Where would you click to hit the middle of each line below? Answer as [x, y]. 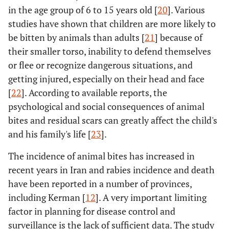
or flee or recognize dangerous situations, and [100, 65]
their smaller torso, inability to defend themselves [110, 51]
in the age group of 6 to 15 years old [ [83, 10]
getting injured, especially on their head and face [106, 79]
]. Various [186, 10]
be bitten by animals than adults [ [76, 37]
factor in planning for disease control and [92, 211]
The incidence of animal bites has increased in [101, 156]
